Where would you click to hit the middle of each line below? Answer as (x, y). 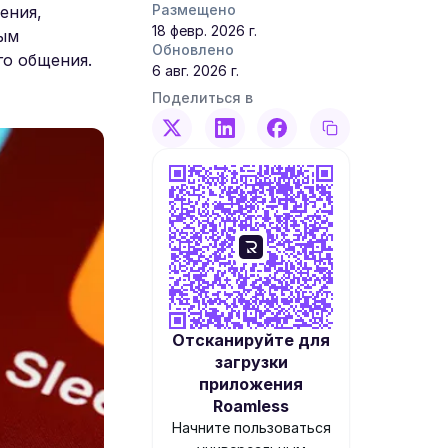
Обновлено (193, 49)
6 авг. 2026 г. (195, 70)
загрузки (251, 362)
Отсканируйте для (251, 340)
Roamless (251, 406)
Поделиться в (202, 97)
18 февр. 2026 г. (204, 30)
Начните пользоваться (251, 427)
